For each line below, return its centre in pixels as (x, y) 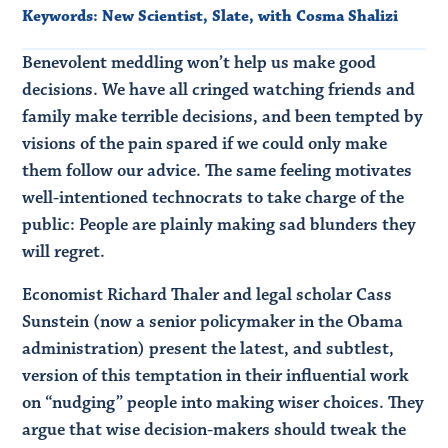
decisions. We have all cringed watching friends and (219, 89)
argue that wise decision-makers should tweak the (214, 429)
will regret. (64, 251)
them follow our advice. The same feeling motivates (217, 170)
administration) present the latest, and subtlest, (208, 348)
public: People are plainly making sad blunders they (219, 224)
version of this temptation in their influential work (216, 375)
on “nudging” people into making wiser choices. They (223, 402)
